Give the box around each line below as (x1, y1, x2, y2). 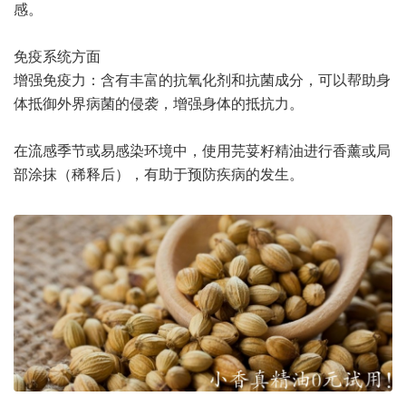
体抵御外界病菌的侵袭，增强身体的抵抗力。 (14, 92, 304, 113)
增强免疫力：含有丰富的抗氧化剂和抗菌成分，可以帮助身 (14, 69, 391, 90)
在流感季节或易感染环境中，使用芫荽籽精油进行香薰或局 (14, 140, 391, 160)
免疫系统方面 (14, 45, 101, 66)
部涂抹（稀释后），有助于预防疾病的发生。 (14, 163, 304, 184)
